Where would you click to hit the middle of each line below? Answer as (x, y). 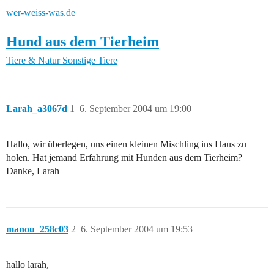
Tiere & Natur (33, 61)
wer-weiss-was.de (41, 13)
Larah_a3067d (37, 109)
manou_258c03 (37, 229)
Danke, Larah (33, 171)
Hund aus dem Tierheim (83, 41)
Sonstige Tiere (90, 61)
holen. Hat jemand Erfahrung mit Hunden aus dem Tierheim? (124, 158)
